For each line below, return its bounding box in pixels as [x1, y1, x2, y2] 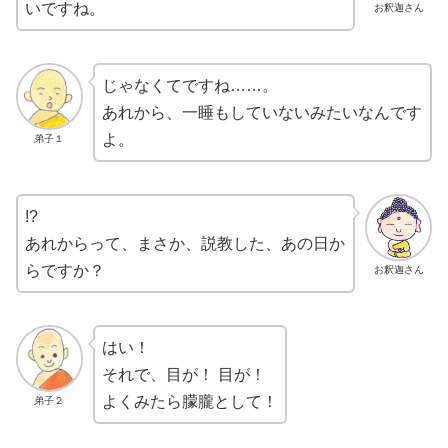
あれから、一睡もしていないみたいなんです [101, 103, 422, 121]
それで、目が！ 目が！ [101, 365, 266, 383]
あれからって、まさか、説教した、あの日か [25, 234, 345, 252]
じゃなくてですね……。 [101, 76, 278, 94]
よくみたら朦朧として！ [101, 392, 278, 410]
